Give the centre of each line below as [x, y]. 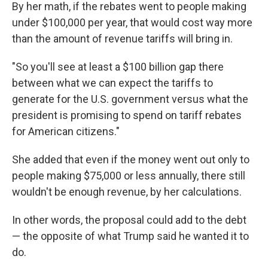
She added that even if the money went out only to [131, 159]
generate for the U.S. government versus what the [130, 99]
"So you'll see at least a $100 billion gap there [118, 67]
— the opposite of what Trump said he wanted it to [130, 236]
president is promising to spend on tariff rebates [127, 115]
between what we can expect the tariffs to [112, 83]
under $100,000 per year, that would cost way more [132, 22]
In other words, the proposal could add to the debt [129, 220]
